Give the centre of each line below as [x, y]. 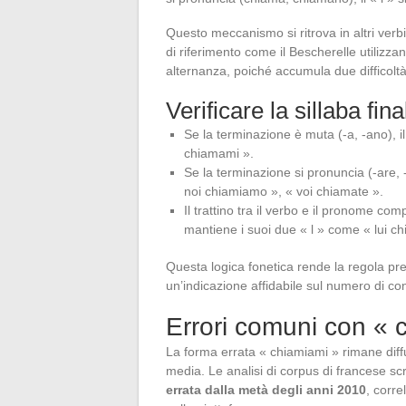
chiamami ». [219, 154]
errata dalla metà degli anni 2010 [266, 390]
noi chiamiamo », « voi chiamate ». [284, 192]
